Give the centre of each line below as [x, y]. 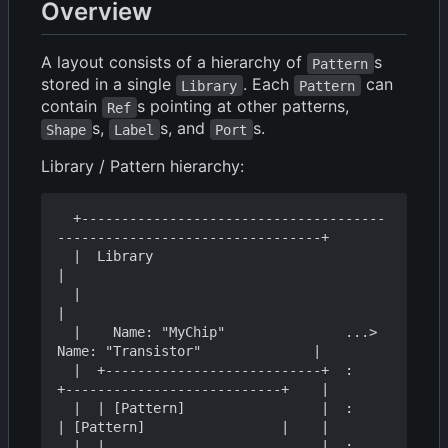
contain [71, 106]
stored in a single [108, 84]
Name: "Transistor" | [189, 351]
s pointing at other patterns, [242, 106]
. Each [268, 84]
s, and [184, 128]
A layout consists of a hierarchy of [174, 62]
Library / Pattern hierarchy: [142, 166]
